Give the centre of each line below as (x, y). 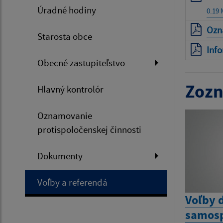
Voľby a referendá (72, 182)
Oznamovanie (65, 115)
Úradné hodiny (67, 10)
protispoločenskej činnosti (89, 129)
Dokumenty (60, 156)
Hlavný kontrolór (70, 89)
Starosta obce (65, 36)
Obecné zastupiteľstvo (81, 62)
